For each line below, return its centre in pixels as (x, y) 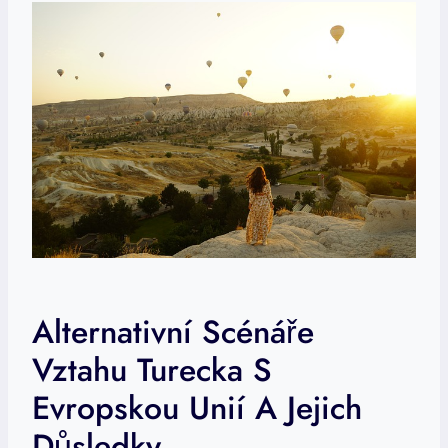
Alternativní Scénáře (173, 332)
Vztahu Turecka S (152, 370)
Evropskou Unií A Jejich (197, 408)
